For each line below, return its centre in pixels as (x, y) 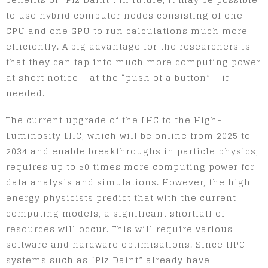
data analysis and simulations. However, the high (128, 182)
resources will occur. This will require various (119, 229)
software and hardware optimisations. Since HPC (126, 244)
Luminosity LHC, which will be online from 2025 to (128, 135)
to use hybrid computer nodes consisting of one (124, 15)
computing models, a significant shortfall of (115, 213)
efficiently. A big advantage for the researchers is (128, 46)
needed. (25, 93)
